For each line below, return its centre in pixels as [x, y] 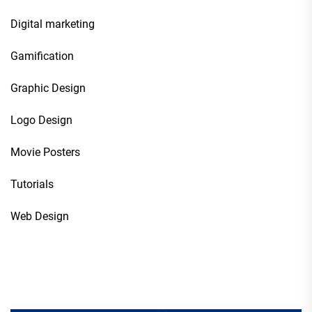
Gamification [42, 56]
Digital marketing [53, 24]
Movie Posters [45, 153]
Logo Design [41, 120]
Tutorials [32, 185]
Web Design [40, 217]
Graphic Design [48, 88]
